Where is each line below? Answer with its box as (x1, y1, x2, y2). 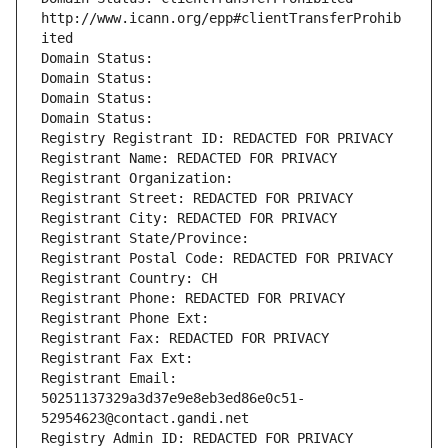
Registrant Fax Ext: (41, 350, 193, 367)
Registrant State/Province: (41, 230, 257, 247)
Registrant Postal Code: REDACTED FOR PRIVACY (41, 250, 393, 267)
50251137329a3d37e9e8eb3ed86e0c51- (41, 390, 305, 407)
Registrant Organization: (41, 170, 241, 187)
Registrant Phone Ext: (41, 310, 209, 327)
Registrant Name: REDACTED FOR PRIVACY (41, 150, 337, 167)
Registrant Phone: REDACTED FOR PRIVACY (41, 290, 345, 307)
